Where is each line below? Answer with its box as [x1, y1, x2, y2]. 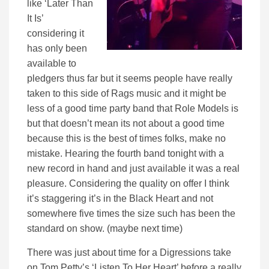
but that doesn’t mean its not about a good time [27, 118, 225, 128]
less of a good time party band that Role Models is [27, 103, 241, 113]
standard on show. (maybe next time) [27, 223, 183, 234]
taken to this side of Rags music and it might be [27, 88, 226, 98]
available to [27, 58, 76, 68]
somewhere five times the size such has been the [27, 208, 235, 219]
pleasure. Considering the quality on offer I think [27, 178, 229, 189]
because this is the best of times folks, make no [27, 133, 226, 144]
